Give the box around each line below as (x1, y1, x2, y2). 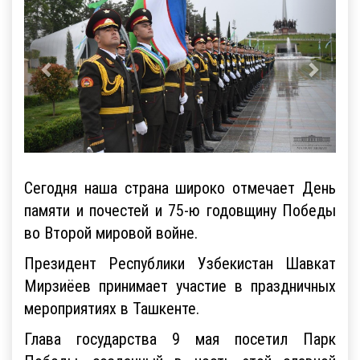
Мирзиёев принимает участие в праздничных (24, 275, 336, 296)
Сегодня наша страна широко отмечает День (24, 177, 336, 198)
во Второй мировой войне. (24, 222, 198, 243)
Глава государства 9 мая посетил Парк (24, 328, 336, 349)
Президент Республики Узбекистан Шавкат (24, 252, 336, 273)
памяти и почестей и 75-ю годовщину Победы (24, 199, 336, 220)
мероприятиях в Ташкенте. (24, 297, 199, 318)
